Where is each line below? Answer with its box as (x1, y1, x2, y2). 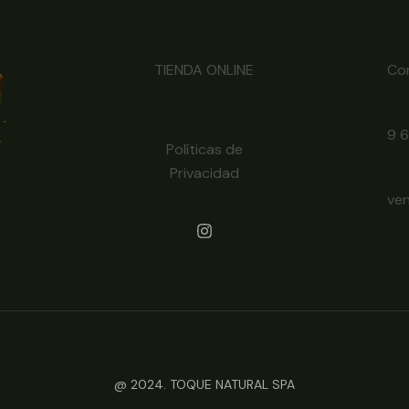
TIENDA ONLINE (154, 60, 255, 80)
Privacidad (169, 163, 239, 183)
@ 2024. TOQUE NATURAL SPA (114, 375, 295, 393)
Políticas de (165, 139, 243, 159)
